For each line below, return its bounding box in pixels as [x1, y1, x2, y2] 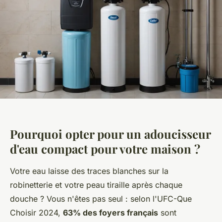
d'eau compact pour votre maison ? [10, 140, 200, 157]
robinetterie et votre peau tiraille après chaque [10, 179, 182, 190]
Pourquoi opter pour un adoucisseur [10, 125, 211, 142]
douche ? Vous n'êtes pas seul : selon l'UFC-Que [10, 193, 192, 204]
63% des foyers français [63, 207, 158, 218]
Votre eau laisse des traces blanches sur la [10, 166, 168, 176]
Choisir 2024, [10, 207, 63, 218]
